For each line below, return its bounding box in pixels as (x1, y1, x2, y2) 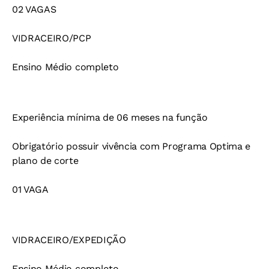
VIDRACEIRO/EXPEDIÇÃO (12, 234, 126, 246)
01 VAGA (12, 184, 49, 196)
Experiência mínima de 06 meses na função (12, 112, 208, 124)
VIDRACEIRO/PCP (12, 32, 91, 44)
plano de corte (12, 155, 79, 167)
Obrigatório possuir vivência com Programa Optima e (12, 141, 250, 153)
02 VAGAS (12, 4, 56, 16)
